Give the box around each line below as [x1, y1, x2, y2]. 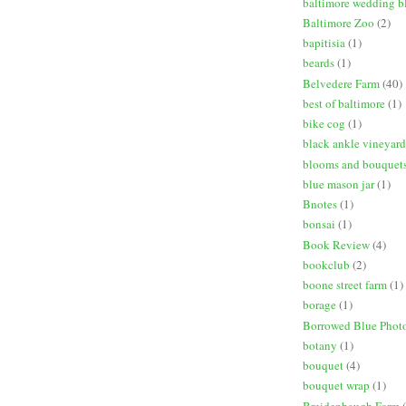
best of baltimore [303, 94, 385, 111]
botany [303, 336, 337, 353]
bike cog [303, 115, 345, 132]
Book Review [303, 236, 370, 253]
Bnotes [303, 196, 337, 213]
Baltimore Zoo [303, 14, 374, 31]
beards [303, 54, 334, 72]
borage [303, 296, 336, 314]
